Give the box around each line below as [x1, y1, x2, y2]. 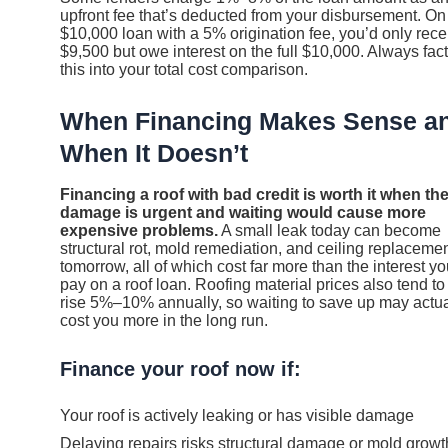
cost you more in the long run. [60, 312, 268, 330]
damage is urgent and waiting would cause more [60, 204, 426, 222]
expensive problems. [60, 222, 218, 240]
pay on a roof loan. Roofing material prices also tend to [60, 276, 445, 294]
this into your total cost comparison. [60, 60, 308, 78]
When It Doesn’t [60, 138, 248, 167]
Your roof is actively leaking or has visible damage [60, 406, 414, 424]
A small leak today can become [218, 222, 441, 240]
